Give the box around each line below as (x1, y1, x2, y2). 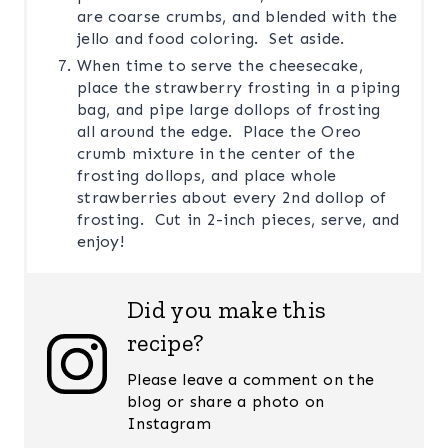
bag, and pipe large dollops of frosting (77, 99, 381, 119)
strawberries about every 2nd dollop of (77, 187, 387, 207)
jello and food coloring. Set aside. (77, 28, 356, 48)
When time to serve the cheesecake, (77, 55, 363, 75)
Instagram (127, 413, 211, 433)
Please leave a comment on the (127, 369, 375, 389)
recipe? (127, 327, 204, 357)
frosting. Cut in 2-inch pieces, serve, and (77, 209, 400, 229)
